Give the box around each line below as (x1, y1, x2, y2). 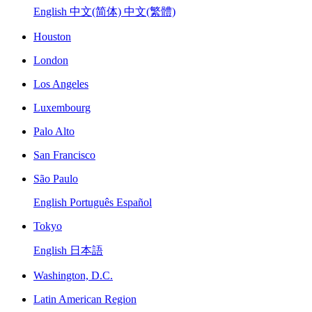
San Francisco (33, 149, 95, 161)
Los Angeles (33, 78, 88, 90)
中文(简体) (70, 6, 124, 17)
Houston (33, 31, 71, 42)
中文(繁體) (124, 6, 175, 17)
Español (116, 196, 152, 208)
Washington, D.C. (33, 270, 113, 281)
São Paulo (33, 173, 78, 185)
